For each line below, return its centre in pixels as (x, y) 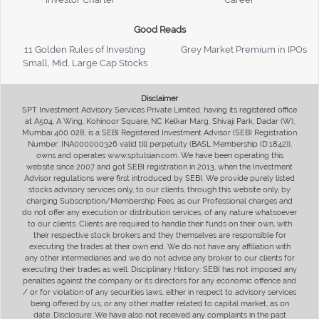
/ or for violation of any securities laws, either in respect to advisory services (159, 292)
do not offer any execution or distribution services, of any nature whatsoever (159, 212)
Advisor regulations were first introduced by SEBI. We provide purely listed (159, 178)
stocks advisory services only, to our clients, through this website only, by (159, 189)
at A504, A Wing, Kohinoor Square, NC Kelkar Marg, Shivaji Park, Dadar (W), (159, 121)
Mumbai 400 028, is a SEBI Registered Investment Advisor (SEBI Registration (159, 132)
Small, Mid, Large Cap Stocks (85, 63)
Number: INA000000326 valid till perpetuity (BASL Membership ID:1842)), (159, 144)
